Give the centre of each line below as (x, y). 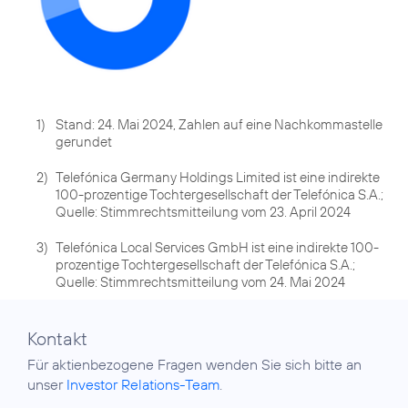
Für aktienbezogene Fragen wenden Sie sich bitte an (194, 364)
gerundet (84, 141)
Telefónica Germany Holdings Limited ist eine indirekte (218, 177)
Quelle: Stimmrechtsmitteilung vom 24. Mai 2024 (200, 281)
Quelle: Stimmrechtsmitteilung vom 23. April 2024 (203, 211)
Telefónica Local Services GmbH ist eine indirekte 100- (217, 247)
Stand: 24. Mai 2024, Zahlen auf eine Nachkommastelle (219, 124)
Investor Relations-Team (143, 384)
